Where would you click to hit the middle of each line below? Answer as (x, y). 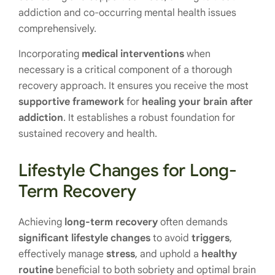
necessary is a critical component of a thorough (125, 70)
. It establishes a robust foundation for (149, 118)
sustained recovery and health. (88, 134)
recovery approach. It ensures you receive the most (134, 86)
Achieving (41, 223)
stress (121, 254)
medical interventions (133, 54)
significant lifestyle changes (84, 238)
